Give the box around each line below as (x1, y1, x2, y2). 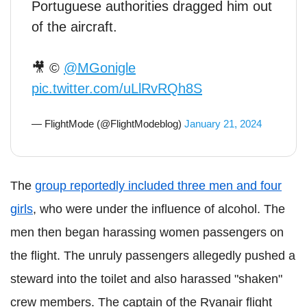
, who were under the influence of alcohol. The (33, 202, 285, 217)
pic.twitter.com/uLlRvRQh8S (32, 81, 202, 97)
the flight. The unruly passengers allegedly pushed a (10, 249, 295, 263)
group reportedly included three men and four (35, 179, 282, 193)
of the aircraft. (32, 19, 117, 35)
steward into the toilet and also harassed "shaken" (10, 272, 282, 286)
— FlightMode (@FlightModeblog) (32, 118, 184, 130)
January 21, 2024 (184, 118, 262, 130)
